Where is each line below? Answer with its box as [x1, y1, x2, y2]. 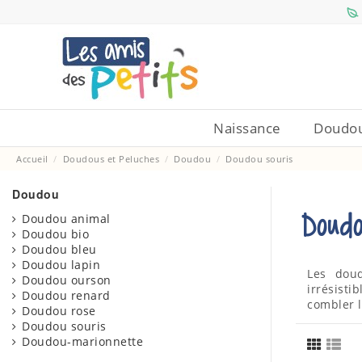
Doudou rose [22, 303, 96, 319]
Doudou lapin [22, 257, 100, 273]
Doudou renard [22, 288, 111, 304]
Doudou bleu [22, 242, 97, 258]
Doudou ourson [22, 272, 112, 288]
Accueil [16, 153, 48, 165]
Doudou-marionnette [22, 334, 143, 350]
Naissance [213, 118, 281, 137]
